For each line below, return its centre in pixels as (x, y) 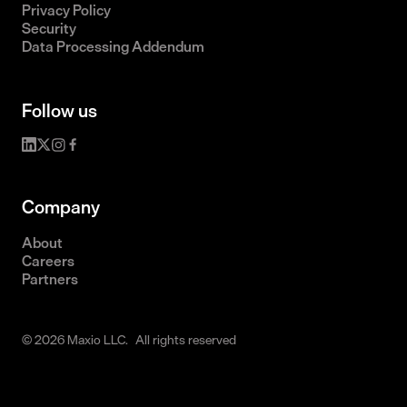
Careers (48, 260)
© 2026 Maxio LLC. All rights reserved (129, 339)
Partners (50, 278)
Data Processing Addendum (113, 46)
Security (49, 28)
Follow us (60, 110)
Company (61, 206)
